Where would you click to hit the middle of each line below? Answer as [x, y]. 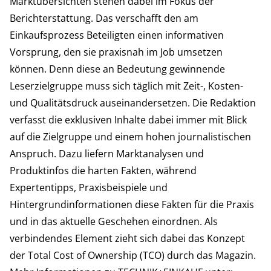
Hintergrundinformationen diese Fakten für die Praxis [132, 204]
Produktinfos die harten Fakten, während [103, 171]
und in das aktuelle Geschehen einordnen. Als [114, 221]
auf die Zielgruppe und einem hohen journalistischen [130, 137]
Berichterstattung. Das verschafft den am [104, 18]
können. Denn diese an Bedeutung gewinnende [117, 69]
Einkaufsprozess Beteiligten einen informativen [117, 35]
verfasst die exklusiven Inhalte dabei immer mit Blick [128, 120]
